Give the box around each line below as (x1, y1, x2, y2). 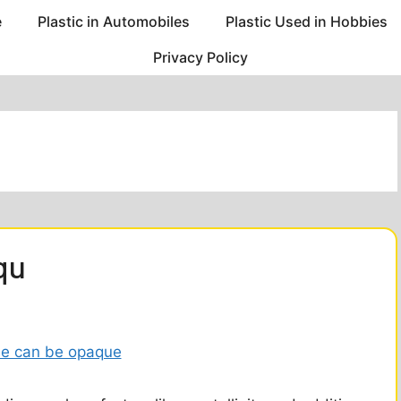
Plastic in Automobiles (37, 13, 190, 31)
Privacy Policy (153, 48, 248, 67)
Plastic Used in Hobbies (225, 13, 388, 31)
